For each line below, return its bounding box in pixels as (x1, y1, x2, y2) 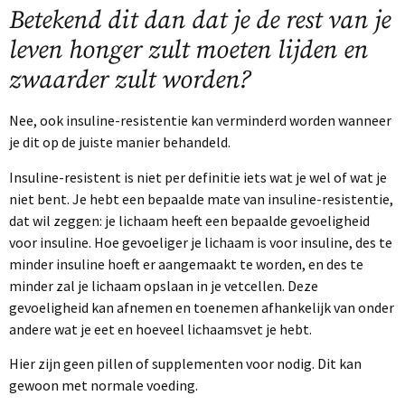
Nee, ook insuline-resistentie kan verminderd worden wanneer (9, 111, 391, 130)
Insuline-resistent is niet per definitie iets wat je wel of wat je (9, 167, 387, 186)
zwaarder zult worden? (9, 64, 250, 97)
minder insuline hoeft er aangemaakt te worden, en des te (9, 254, 363, 273)
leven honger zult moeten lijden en (9, 34, 368, 67)
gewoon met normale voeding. (9, 376, 198, 395)
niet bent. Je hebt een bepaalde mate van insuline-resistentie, (9, 189, 393, 208)
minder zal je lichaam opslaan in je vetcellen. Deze (9, 276, 318, 295)
